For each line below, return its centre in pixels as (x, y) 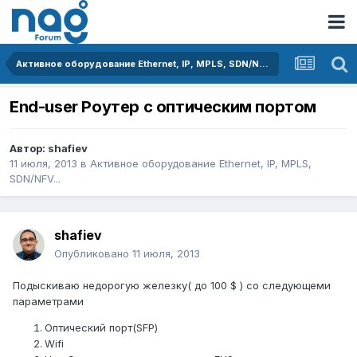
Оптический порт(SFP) (101, 328)
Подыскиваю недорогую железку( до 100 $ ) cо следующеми (172, 286)
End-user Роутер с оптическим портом (163, 107)
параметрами (48, 302)
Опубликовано (93, 254)
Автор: (29, 149)
